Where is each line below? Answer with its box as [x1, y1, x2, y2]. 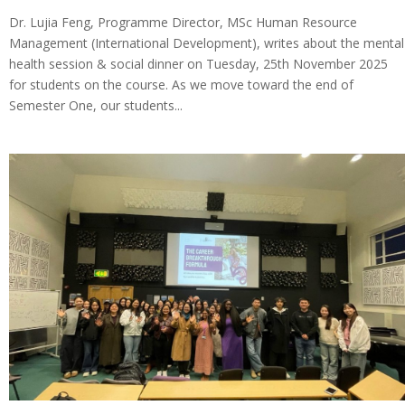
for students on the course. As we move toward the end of [9, 75, 353, 93]
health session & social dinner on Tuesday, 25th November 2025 [9, 54, 388, 72]
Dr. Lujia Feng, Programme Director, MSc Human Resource [9, 13, 357, 31]
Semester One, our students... [9, 96, 183, 114]
